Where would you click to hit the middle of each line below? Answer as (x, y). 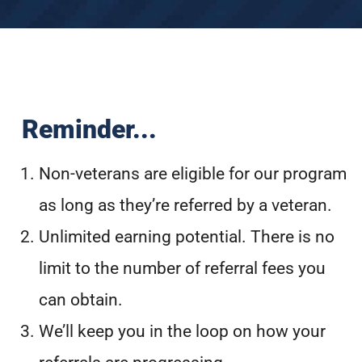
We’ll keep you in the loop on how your (182, 332)
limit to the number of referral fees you (182, 269)
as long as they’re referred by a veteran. (185, 206)
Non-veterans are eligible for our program (193, 174)
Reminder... (89, 130)
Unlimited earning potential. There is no (187, 237)
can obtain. (81, 300)
